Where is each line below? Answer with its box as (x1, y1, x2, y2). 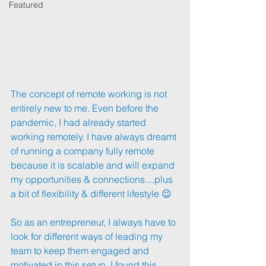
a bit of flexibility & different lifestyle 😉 (11, 187, 172, 199)
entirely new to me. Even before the (11, 102, 161, 114)
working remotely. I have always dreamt (11, 130, 179, 142)
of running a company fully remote (11, 144, 157, 157)
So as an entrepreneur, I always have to (11, 216, 178, 228)
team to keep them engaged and (11, 244, 151, 256)
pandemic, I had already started (11, 116, 148, 128)
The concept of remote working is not (11, 87, 169, 100)
